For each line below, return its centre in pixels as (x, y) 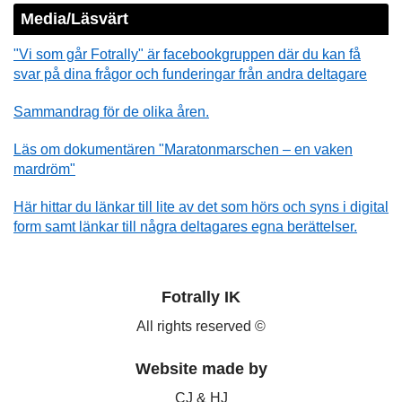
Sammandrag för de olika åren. (111, 111)
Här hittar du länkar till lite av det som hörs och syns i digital (201, 206)
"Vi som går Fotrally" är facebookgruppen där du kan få (187, 54)
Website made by (201, 369)
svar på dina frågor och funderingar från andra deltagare (190, 74)
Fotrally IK (201, 297)
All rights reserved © (201, 327)
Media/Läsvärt (74, 19)
